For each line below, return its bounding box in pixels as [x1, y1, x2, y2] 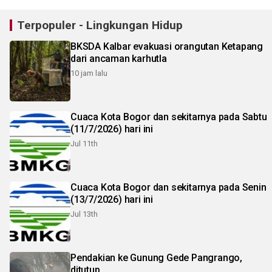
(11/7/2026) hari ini [70, 123, 153, 135]
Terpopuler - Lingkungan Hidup [17, 18, 183, 32]
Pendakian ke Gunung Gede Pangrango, [70, 251, 118, 263]
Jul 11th [70, 138, 98, 148]
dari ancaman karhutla [70, 52, 167, 64]
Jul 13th [70, 209, 98, 219]
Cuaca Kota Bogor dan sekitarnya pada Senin [70, 181, 267, 193]
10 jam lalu [70, 68, 107, 78]
